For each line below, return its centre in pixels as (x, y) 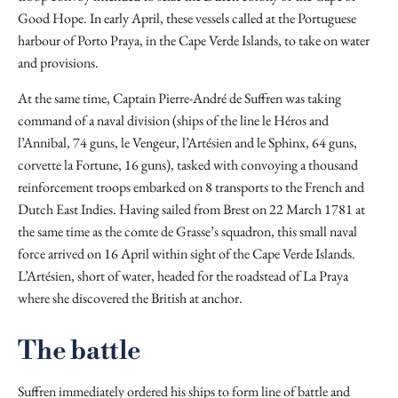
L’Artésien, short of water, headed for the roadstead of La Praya (183, 276)
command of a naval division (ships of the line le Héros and (173, 120)
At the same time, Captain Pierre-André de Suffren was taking (179, 98)
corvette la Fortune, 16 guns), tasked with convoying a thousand (188, 165)
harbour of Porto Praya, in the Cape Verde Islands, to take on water (194, 40)
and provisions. (58, 63)
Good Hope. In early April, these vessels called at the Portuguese (187, 18)
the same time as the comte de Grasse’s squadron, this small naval (187, 231)
